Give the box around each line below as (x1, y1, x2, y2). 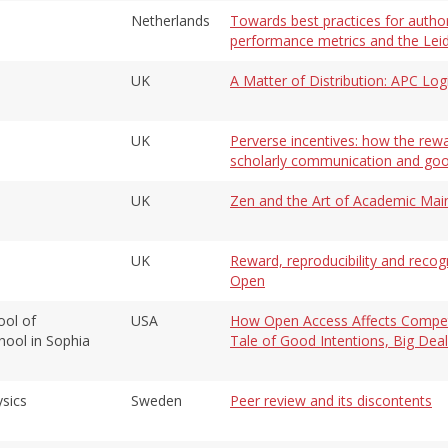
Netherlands (131, 10, 210, 30)
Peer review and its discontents (230, 390, 432, 410)
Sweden (131, 390, 182, 410)
